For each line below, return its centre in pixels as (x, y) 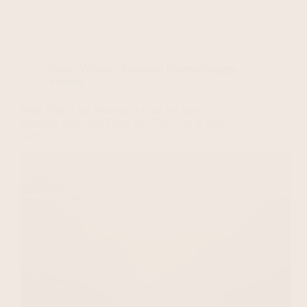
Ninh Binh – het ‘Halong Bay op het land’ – (116, 110)
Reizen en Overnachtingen (178, 69)
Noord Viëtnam (82, 69)
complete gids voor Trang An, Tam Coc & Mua (123, 122)
